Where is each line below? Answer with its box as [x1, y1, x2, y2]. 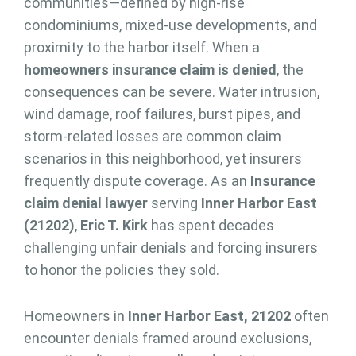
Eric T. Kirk [80, 216, 148, 234]
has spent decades [148, 216, 274, 234]
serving [148, 194, 201, 211]
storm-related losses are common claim [24, 127, 281, 145]
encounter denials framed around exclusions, [24, 329, 311, 346]
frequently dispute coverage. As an [24, 172, 250, 189]
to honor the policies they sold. [24, 261, 219, 278]
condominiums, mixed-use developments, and [24, 16, 317, 33]
